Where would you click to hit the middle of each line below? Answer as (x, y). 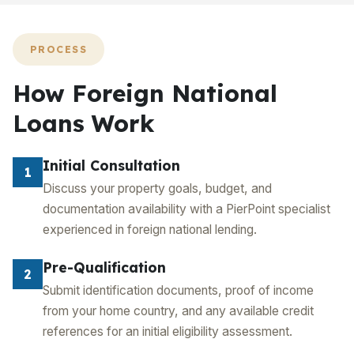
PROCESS (59, 49)
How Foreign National (145, 93)
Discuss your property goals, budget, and (157, 188)
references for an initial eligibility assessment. (168, 331)
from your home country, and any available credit (178, 311)
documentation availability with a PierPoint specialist (186, 209)
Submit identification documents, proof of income (178, 290)
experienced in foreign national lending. (150, 230)
